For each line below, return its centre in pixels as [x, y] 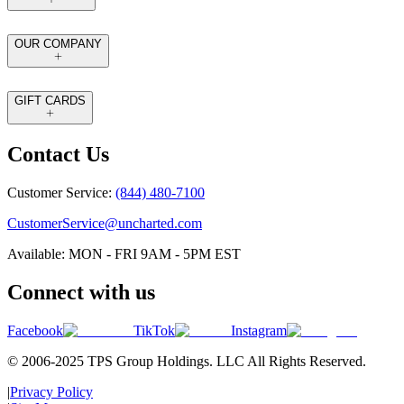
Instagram [259, 330]
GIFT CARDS [50, 100]
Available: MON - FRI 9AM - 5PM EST [124, 253]
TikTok [154, 330]
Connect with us [81, 292]
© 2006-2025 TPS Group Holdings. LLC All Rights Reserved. [187, 361]
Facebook [35, 330]
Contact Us [58, 155]
